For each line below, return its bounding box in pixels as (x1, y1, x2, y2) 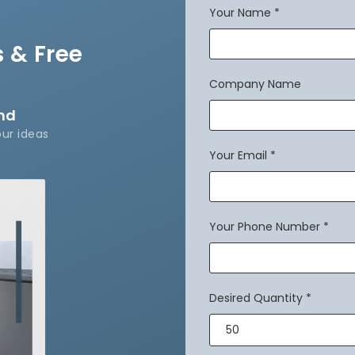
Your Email (209, 147, 267, 163)
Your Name (209, 4, 271, 21)
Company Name (209, 75, 301, 92)
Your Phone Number (209, 218, 320, 235)
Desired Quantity (209, 289, 303, 306)
